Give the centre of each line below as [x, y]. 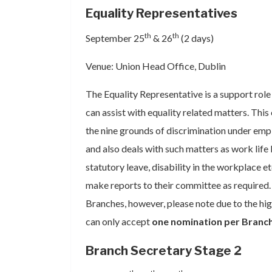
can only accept [119, 221]
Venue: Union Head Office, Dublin [156, 66]
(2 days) [196, 38]
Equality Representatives [161, 13]
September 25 [115, 38]
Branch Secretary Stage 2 [164, 251]
